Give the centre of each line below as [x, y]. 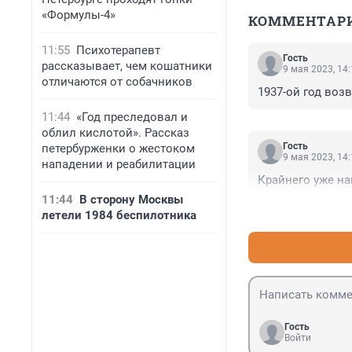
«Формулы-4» [79, 15]
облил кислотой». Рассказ [115, 133]
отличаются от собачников [117, 82]
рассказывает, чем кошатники [127, 66]
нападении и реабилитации [119, 164]
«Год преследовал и [132, 117]
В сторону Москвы [131, 200]
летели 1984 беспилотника [119, 215]
